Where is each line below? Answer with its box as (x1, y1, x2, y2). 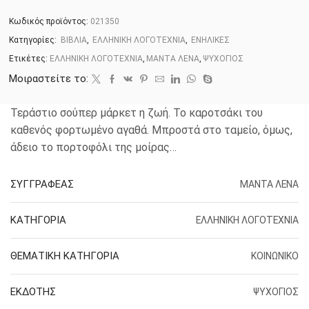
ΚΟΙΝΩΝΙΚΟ (251, 250, 299, 261)
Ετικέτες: (9, 54, 48, 64)
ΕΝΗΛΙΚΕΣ (191, 35, 230, 46)
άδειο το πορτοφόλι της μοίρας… (10, 141, 177, 154)
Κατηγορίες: (9, 35, 59, 46)
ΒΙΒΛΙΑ (61, 35, 87, 46)
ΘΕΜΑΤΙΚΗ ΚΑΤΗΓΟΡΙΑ (10, 249, 119, 262)
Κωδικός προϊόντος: (9, 17, 88, 27)
